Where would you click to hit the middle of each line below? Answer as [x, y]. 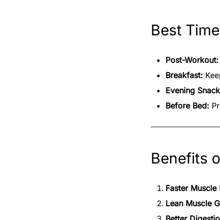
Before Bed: [187, 105]
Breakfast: [184, 75]
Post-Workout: [192, 60]
